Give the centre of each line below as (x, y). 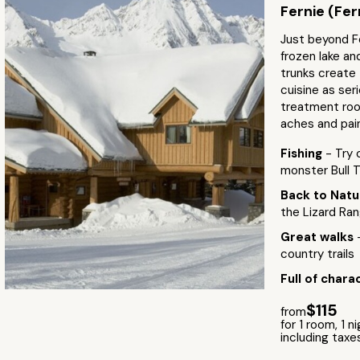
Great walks (318, 237)
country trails (317, 254)
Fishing (303, 153)
